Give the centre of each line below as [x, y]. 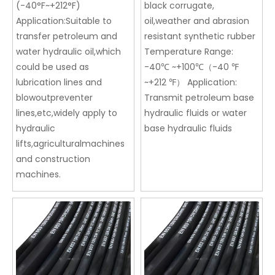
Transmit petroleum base [199, 98]
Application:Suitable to [64, 21]
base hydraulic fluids [188, 129]
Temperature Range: [189, 52]
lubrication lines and [59, 83]
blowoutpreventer [54, 98]
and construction [53, 159]
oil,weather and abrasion [197, 21]
